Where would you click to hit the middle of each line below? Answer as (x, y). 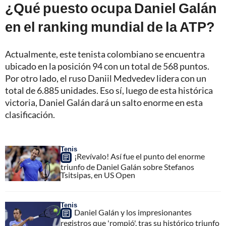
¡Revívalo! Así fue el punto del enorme (139, 156)
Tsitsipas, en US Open (98, 175)
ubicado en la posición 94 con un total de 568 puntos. (107, 66)
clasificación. (30, 114)
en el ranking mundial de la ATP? (110, 26)
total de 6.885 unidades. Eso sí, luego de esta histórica (109, 90)
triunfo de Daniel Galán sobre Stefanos (127, 166)
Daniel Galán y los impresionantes (133, 212)
